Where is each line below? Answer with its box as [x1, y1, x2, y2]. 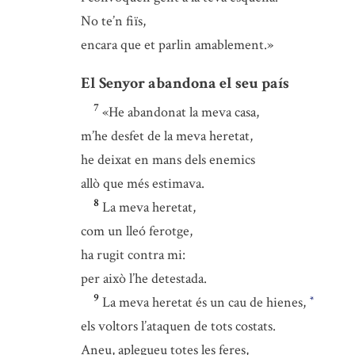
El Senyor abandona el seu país [81, 73, 289, 94]
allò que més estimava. [81, 174, 204, 193]
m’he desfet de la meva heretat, [81, 127, 253, 145]
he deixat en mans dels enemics [81, 151, 255, 169]
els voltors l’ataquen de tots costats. [81, 317, 276, 335]
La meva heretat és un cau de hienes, [102, 293, 309, 311]
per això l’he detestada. [81, 269, 207, 288]
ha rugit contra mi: [81, 246, 185, 264]
